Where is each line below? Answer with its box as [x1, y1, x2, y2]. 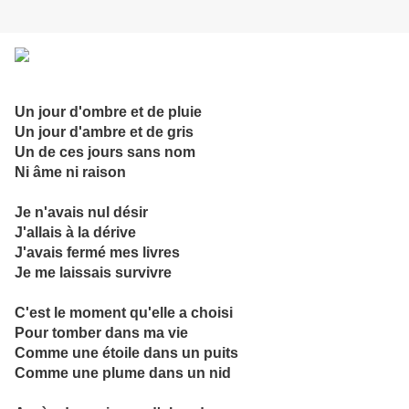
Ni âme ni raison [15, 164, 126, 181]
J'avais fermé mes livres [15, 245, 180, 261]
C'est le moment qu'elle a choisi [15, 305, 233, 321]
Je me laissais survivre [15, 265, 172, 281]
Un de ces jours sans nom [15, 144, 195, 161]
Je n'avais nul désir [15, 204, 148, 221]
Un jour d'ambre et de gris [15, 124, 194, 141]
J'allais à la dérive [15, 225, 136, 241]
